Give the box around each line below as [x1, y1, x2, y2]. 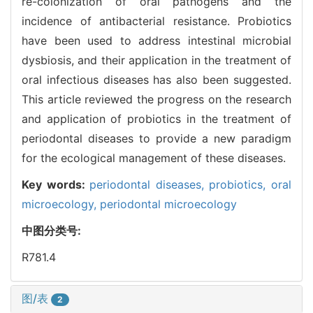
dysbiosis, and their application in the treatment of [22, 52, 291, 67]
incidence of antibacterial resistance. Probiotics [22, 13, 291, 28]
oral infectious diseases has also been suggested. [22, 72, 291, 87]
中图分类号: [22, 223, 84, 238]
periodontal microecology [100, 196, 237, 211]
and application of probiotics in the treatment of [22, 111, 291, 126]
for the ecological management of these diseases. [22, 150, 286, 165]
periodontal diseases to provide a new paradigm [22, 131, 291, 145]
